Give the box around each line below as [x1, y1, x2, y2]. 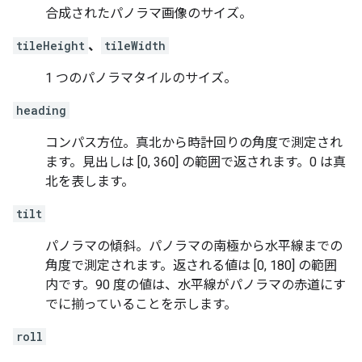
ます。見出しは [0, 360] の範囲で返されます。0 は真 [45, 154, 346, 170]
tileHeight [16, 38, 85, 54]
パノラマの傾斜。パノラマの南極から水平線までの [45, 238, 343, 255]
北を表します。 [45, 174, 134, 190]
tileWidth [104, 38, 166, 54]
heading [16, 103, 66, 119]
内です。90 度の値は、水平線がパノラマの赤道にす [45, 277, 346, 293]
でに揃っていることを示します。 [45, 297, 237, 313]
